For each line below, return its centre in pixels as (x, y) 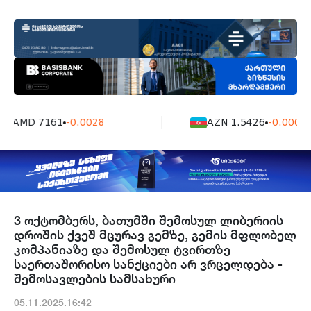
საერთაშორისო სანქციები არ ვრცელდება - (148, 264)
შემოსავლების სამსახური (95, 279)
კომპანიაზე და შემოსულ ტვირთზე (122, 250)
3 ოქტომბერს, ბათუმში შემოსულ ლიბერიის (149, 220)
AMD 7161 (32, 123)
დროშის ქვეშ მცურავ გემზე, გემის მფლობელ (155, 235)
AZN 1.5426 (230, 123)
